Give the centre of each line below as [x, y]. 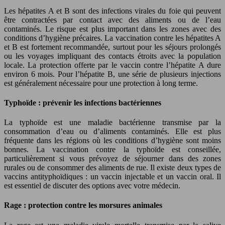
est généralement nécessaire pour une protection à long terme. [101, 83]
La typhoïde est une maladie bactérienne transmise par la [113, 123]
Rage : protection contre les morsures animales [83, 205]
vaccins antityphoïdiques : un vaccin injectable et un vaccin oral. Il [113, 177]
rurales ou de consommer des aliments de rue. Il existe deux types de [113, 168]
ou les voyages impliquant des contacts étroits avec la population [113, 56]
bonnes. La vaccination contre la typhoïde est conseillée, [113, 150]
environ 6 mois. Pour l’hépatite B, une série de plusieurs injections [113, 74]
